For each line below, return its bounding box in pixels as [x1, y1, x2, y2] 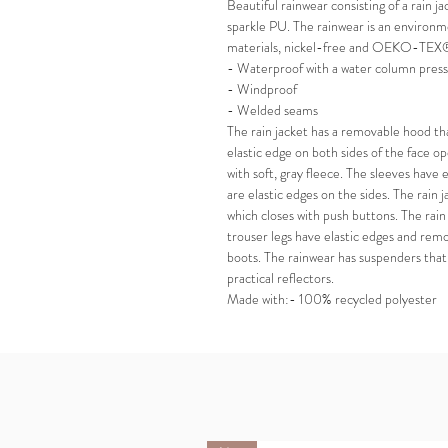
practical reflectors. [227, 267, 334, 288]
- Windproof [227, 78, 297, 99]
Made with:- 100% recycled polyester [227, 288, 437, 309]
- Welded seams [227, 99, 318, 120]
